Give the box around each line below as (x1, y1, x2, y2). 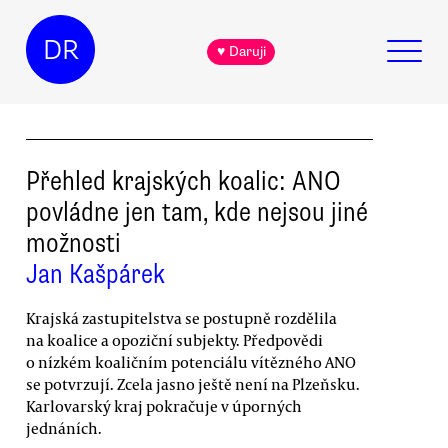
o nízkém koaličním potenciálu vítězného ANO (26, 351, 356, 372)
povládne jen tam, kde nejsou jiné (26, 194, 368, 229)
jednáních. (26, 417, 102, 438)
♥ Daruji (216, 43, 266, 61)
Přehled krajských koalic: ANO (26, 163, 341, 198)
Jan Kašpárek (26, 256, 165, 291)
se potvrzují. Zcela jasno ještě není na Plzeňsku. (26, 373, 360, 394)
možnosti (26, 225, 121, 260)
